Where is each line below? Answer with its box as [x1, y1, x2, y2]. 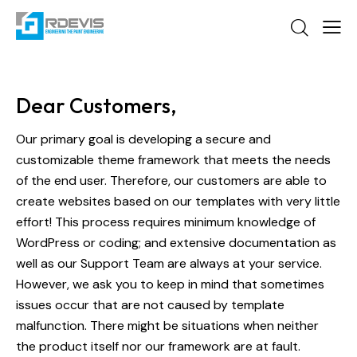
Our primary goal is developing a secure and [16, 130, 271, 147]
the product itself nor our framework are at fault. [16, 337, 300, 355]
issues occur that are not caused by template [16, 296, 284, 313]
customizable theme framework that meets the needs [16, 151, 331, 168]
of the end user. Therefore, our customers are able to [16, 171, 327, 189]
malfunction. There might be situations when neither [16, 316, 319, 334]
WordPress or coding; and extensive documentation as [16, 233, 336, 251]
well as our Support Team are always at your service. [16, 254, 322, 272]
